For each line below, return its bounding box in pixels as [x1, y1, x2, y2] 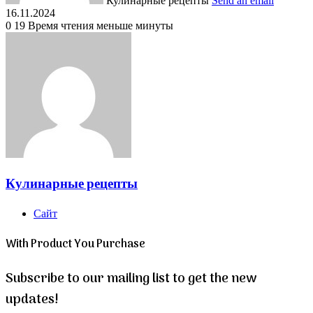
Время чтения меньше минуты [28, 19, 173, 31]
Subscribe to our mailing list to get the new [6, 268, 256, 289]
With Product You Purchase [6, 235, 145, 254]
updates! [6, 289, 59, 310]
